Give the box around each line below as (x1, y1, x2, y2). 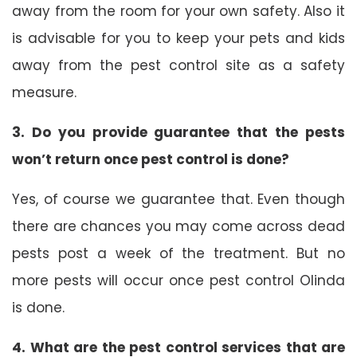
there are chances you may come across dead (12, 216, 345, 236)
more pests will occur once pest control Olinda (12, 270, 345, 290)
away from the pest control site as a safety (12, 55, 345, 75)
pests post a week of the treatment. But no (12, 243, 345, 263)
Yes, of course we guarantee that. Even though (12, 189, 345, 209)
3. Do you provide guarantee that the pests (12, 122, 345, 142)
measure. (12, 82, 76, 102)
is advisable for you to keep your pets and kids (12, 28, 345, 48)
